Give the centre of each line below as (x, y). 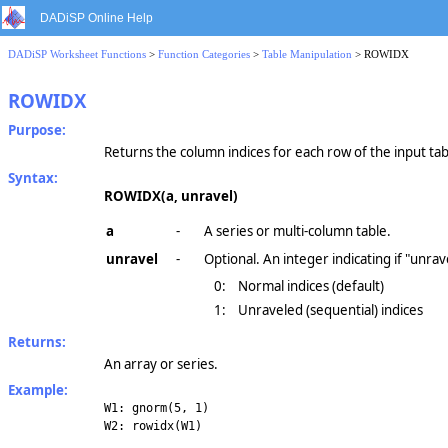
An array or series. (161, 364)
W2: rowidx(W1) (153, 425)
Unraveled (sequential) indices (330, 310)
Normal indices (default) (311, 286)
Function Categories (204, 54)
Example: (38, 390)
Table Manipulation (307, 54)
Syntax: (33, 178)
